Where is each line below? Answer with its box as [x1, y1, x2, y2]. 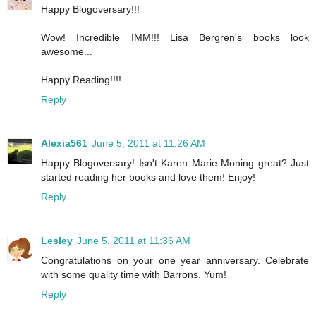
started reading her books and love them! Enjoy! [41, 171, 255, 183]
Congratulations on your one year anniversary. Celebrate [41, 255, 309, 267]
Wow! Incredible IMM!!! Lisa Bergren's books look [41, 32, 309, 44]
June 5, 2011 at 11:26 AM [92, 138, 205, 150]
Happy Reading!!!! [41, 74, 121, 86]
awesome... [41, 46, 92, 58]
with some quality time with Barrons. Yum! [41, 269, 226, 281]
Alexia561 [41, 138, 87, 150]
